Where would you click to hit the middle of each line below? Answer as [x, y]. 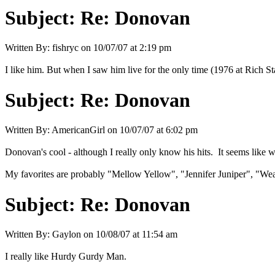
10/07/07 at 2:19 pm [132, 48]
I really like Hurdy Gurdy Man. [66, 256]
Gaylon [67, 234]
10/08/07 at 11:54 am [137, 234]
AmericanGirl [78, 130]
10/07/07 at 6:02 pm [159, 130]
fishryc [65, 48]
